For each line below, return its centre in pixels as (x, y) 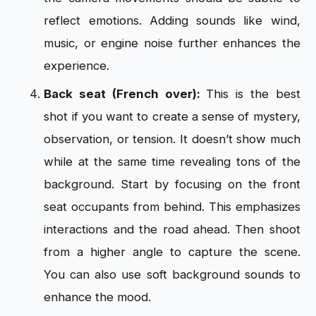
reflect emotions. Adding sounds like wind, (172, 20)
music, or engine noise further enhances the (172, 43)
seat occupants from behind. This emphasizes (172, 206)
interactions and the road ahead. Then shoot (172, 229)
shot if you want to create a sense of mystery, (172, 116)
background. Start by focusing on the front (172, 184)
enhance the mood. (99, 297)
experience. (79, 65)
